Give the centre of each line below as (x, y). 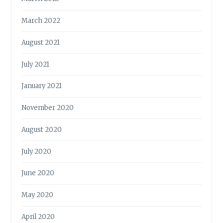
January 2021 (42, 86)
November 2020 (48, 108)
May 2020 (38, 195)
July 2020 (37, 151)
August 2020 (42, 129)
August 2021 (41, 42)
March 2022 (41, 20)
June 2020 (38, 173)
